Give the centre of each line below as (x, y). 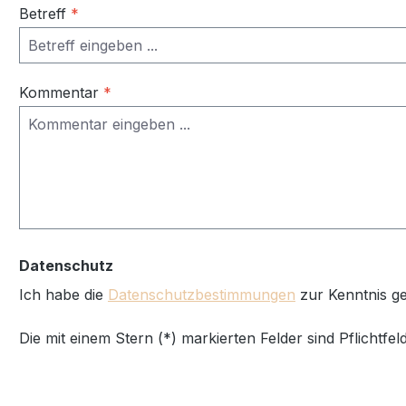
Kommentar (61, 92)
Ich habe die (63, 294)
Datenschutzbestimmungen (202, 294)
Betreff (45, 13)
